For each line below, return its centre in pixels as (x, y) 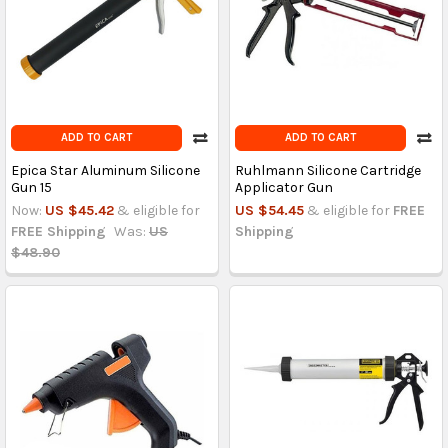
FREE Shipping (58, 232)
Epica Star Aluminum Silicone (105, 171)
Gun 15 (31, 188)
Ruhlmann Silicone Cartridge (327, 171)
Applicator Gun (283, 188)
